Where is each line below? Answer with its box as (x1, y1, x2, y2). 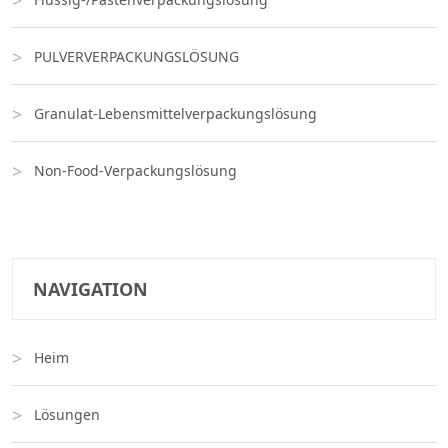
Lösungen (34, 405, 100, 425)
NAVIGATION (33, 277, 148, 302)
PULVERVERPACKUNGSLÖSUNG (34, 47, 239, 67)
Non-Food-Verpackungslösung (34, 161, 237, 181)
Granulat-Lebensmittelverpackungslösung (34, 104, 317, 124)
